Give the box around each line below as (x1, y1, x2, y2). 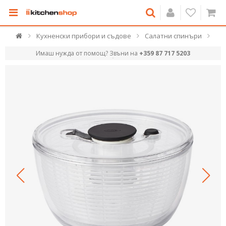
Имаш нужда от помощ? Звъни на (36, 49, 139, 58)
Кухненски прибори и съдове (36, 31, 131, 40)
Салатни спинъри (144, 31, 202, 40)
